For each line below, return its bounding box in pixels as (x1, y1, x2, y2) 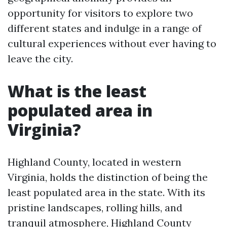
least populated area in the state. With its (8, 186, 205, 199)
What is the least (8, 80, 146, 102)
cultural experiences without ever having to (8, 37, 216, 50)
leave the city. (8, 52, 73, 65)
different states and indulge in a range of (8, 22, 202, 34)
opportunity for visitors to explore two (8, 7, 193, 19)
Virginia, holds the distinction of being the (8, 171, 208, 183)
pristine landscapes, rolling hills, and (8, 201, 182, 214)
